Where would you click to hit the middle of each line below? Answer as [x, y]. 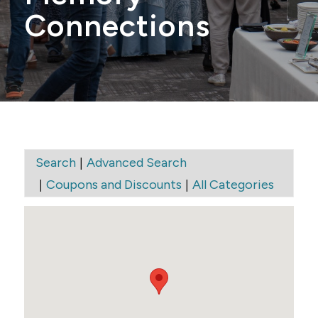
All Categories [233, 184]
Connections [117, 26]
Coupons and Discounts [114, 184]
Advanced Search [136, 162]
